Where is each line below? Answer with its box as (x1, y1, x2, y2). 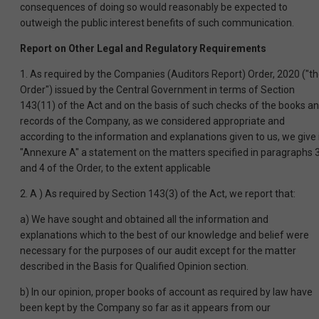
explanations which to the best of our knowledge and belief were (20, 229, 309, 241)
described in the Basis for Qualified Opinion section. (20, 261, 249, 273)
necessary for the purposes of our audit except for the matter (20, 245, 296, 257)
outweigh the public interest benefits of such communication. (20, 17, 294, 29)
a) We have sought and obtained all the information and (20, 214, 268, 226)
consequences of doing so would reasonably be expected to (20, 1, 288, 14)
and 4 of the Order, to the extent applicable (20, 162, 211, 174)
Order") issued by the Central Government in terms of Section (20, 84, 295, 96)
